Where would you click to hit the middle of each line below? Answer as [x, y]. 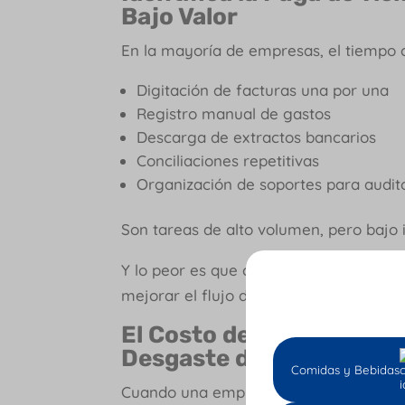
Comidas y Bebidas [345, 370]
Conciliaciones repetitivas [228, 160]
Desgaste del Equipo [239, 358]
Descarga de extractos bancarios [257, 137]
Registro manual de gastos [234, 113]
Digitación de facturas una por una [263, 89]
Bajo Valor [180, 16]
